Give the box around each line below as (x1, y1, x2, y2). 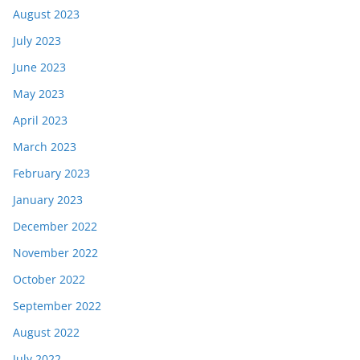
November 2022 (13, 245, 98, 260)
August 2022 (13, 325, 80, 340)
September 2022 (13, 298, 101, 313)
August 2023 (13, 6, 80, 22)
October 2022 (13, 272, 85, 287)
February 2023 (13, 166, 90, 181)
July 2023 (13, 33, 61, 48)
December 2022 (13, 219, 97, 234)
